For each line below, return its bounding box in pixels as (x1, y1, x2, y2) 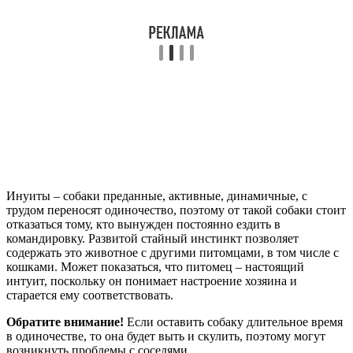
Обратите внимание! (6, 314, 124, 329)
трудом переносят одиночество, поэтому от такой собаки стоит (6, 203, 346, 217)
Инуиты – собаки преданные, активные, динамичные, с (6, 188, 307, 203)
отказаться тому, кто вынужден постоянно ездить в (6, 217, 281, 231)
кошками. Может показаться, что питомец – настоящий (6, 259, 304, 273)
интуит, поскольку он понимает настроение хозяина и (6, 273, 297, 288)
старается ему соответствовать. (6, 288, 173, 302)
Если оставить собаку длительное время (124, 314, 343, 329)
